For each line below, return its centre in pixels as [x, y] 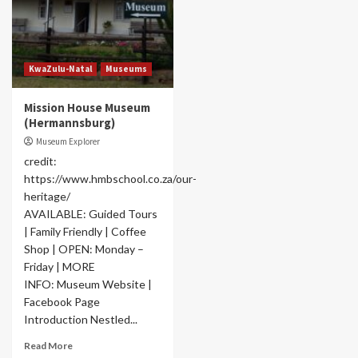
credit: [40, 161]
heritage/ [47, 196]
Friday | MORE [60, 267]
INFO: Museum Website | [88, 284]
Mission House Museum [87, 107]
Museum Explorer [68, 141]
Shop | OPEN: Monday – [84, 249]
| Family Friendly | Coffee [85, 231]
